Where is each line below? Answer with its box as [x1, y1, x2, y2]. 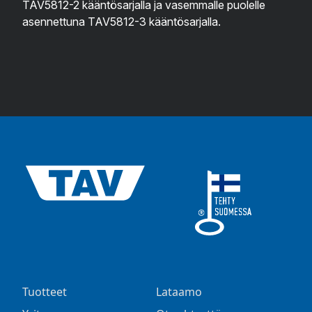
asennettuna [22, 15, 88, 29]
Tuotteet [22, 284, 67, 300]
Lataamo [156, 284, 202, 300]
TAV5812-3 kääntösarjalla [88, 15, 218, 29]
